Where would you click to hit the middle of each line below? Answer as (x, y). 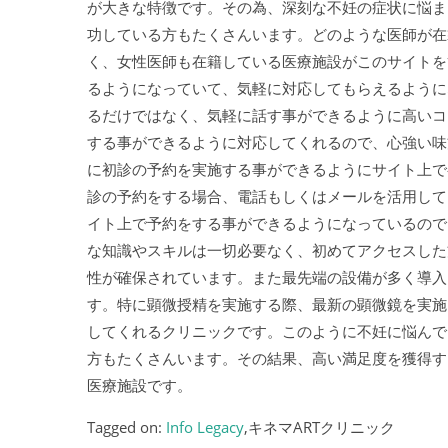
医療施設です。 (139, 385)
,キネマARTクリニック (319, 427)
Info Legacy (205, 427)
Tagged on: (126, 427)
